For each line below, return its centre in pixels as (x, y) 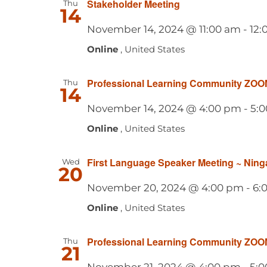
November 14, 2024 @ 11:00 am (164, 30)
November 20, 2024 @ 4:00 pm (165, 187)
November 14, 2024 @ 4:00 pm (164, 108)
